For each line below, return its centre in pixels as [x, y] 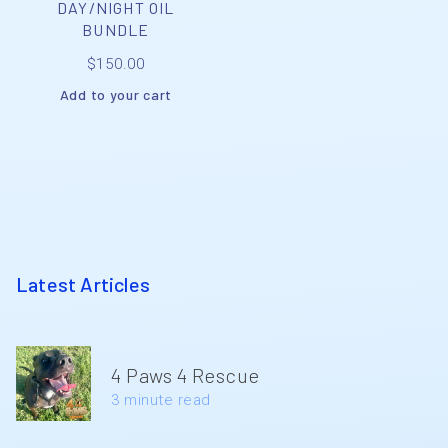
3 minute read [161, 399]
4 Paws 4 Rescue [185, 374]
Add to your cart [115, 94]
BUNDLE [116, 29]
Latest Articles [83, 283]
